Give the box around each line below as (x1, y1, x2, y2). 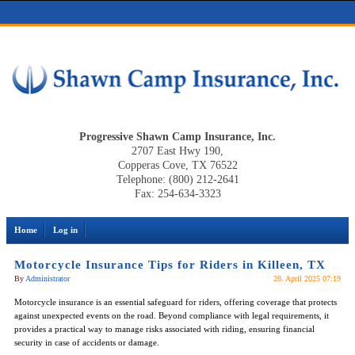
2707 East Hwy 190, (132, 144, 223, 157)
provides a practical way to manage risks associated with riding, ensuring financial (14, 323, 315, 334)
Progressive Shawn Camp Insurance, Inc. (79, 130, 276, 143)
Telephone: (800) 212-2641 (116, 173, 239, 185)
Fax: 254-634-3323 (134, 187, 221, 200)
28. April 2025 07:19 (273, 273, 341, 283)
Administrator (25, 273, 70, 283)
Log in (53, 224, 78, 235)
